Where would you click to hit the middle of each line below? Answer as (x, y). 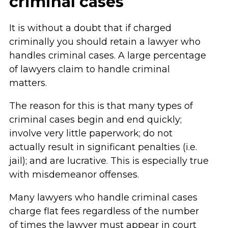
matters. (28, 83)
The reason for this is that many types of (101, 106)
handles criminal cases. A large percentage (107, 55)
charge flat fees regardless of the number (104, 211)
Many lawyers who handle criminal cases (103, 197)
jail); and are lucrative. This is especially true (109, 161)
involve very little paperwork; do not (91, 133)
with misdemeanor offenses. (74, 175)
